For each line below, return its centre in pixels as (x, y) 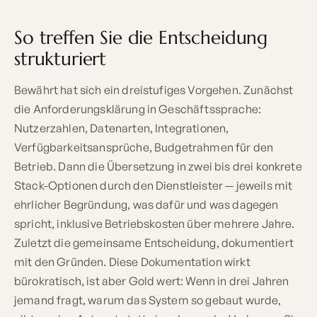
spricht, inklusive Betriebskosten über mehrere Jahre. (155, 224)
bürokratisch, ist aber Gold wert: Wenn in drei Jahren (152, 281)
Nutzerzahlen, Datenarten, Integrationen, (122, 128)
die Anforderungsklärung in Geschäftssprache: (138, 109)
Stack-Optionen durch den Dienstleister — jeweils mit (154, 186)
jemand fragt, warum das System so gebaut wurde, (148, 300)
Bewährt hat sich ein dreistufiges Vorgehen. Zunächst (154, 90)
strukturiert (60, 59)
